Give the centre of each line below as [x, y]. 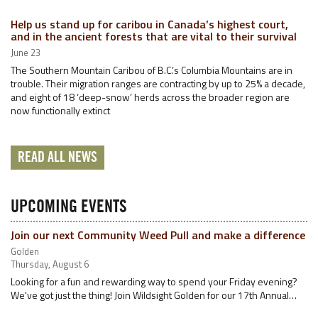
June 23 [26, 53]
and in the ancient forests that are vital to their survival [154, 36]
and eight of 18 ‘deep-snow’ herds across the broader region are [150, 97]
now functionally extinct [60, 110]
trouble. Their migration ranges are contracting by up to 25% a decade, [158, 83]
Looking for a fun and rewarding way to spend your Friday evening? [154, 281]
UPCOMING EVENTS [69, 207]
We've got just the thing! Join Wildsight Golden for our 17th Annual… [154, 295]
